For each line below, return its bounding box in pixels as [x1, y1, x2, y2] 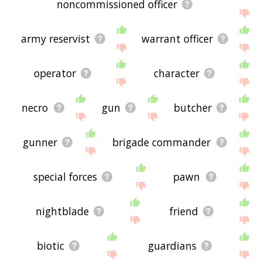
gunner [22, 135, 57, 150]
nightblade [35, 204, 89, 219]
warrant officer [141, 32, 213, 46]
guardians [148, 239, 197, 253]
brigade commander [112, 135, 211, 150]
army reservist [20, 32, 90, 46]
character [154, 66, 200, 81]
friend [169, 204, 198, 219]
